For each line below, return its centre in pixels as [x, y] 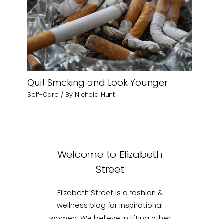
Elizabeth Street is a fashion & [110, 193]
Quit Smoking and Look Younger [98, 82]
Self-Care [43, 95]
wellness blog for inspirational [110, 206]
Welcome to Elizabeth [110, 155]
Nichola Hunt [95, 95]
